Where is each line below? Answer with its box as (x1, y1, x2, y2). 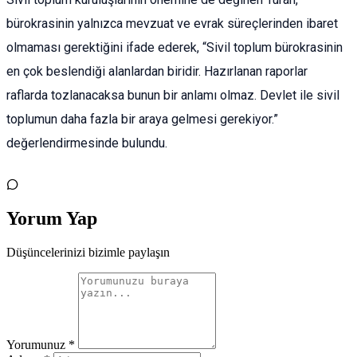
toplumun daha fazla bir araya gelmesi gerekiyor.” (6, 112, 278, 127)
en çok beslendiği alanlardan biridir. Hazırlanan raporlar (6, 64, 308, 80)
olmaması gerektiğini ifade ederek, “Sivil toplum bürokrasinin (6, 40, 343, 56)
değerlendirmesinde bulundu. (6, 135, 167, 151)
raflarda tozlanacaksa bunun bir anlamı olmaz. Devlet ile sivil (6, 88, 339, 104)
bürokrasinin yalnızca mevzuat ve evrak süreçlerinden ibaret (6, 16, 338, 32)
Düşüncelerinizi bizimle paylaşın (6, 245, 170, 260)
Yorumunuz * (6, 338, 75, 352)
